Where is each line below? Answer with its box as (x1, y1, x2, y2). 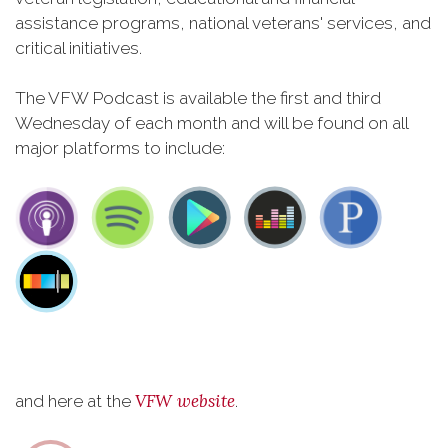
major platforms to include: (15, 138, 225, 158)
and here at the (15, 391, 135, 411)
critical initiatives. (15, 38, 142, 58)
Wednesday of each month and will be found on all (15, 113, 408, 133)
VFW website (135, 390, 235, 412)
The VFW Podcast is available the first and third (15, 88, 381, 108)
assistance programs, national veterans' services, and (15, 13, 431, 33)
